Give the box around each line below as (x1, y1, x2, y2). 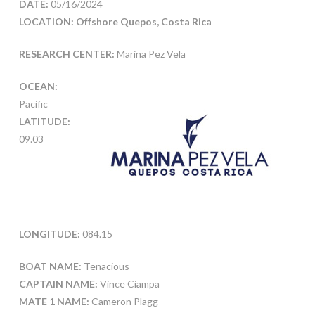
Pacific (18, 98, 48, 110)
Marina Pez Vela (114, 48, 186, 60)
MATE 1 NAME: (18, 295, 91, 308)
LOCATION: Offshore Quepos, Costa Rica (18, 15, 212, 28)
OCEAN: (18, 80, 58, 93)
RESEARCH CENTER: (18, 48, 115, 60)
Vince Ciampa (97, 278, 160, 290)
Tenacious (81, 260, 129, 273)
